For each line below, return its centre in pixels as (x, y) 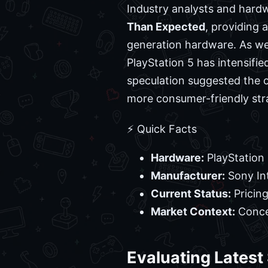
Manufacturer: (188, 176)
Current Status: (191, 194)
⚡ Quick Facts (162, 129)
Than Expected (166, 27)
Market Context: (193, 212)
